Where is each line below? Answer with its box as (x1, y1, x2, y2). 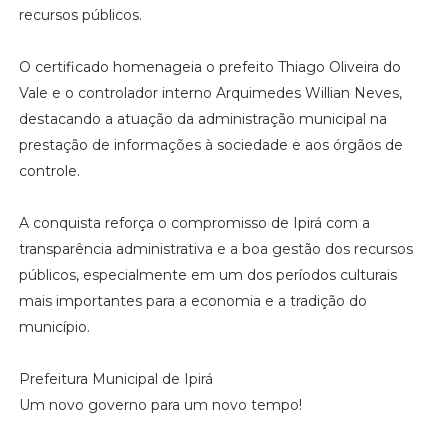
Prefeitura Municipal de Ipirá (18, 369, 213, 388)
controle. (18, 161, 80, 180)
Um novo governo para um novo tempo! (18, 395, 302, 414)
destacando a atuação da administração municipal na (18, 109, 387, 128)
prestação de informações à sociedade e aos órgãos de (18, 135, 403, 154)
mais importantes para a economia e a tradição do (18, 291, 367, 310)
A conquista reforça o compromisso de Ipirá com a (18, 213, 370, 232)
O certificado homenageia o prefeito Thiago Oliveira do (18, 57, 401, 76)
